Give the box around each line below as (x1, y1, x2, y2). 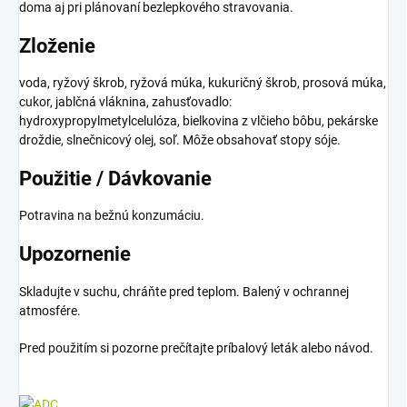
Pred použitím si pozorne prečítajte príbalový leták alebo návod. (19, 340, 373, 355)
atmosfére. (19, 303, 81, 318)
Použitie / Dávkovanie (19, 167, 212, 191)
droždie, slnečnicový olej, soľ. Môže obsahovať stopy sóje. (19, 133, 341, 148)
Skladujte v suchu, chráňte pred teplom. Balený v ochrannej (19, 283, 349, 299)
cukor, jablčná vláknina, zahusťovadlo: (19, 94, 232, 110)
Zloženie (19, 34, 95, 57)
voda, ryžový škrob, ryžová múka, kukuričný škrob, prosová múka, (19, 75, 386, 91)
